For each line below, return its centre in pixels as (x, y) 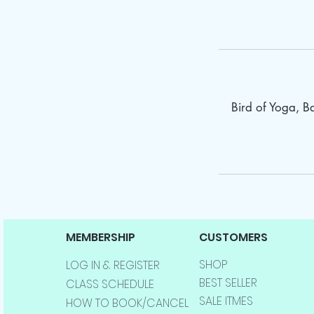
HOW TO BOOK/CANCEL (127, 303)
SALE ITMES (226, 301)
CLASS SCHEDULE (110, 285)
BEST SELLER (228, 283)
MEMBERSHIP (100, 238)
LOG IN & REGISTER (112, 266)
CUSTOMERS (233, 238)
